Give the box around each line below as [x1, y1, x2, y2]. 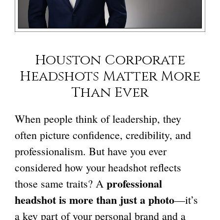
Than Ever [72, 83, 148, 102]
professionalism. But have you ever [15, 144, 166, 158]
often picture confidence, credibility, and [15, 128, 191, 142]
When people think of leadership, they [15, 111, 181, 126]
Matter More [99, 67, 200, 85]
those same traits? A [15, 176, 107, 191]
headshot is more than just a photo [15, 192, 174, 208]
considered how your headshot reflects [15, 160, 181, 174]
